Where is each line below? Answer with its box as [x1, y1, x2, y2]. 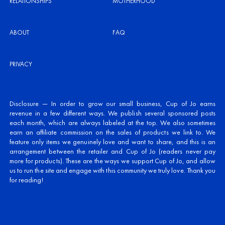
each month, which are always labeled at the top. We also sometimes [10, 118, 215, 128]
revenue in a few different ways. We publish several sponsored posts [10, 108, 215, 118]
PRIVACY [10, 60, 32, 69]
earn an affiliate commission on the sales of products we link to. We [10, 128, 215, 137]
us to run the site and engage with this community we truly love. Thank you [10, 166, 215, 175]
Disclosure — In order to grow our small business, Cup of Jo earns [10, 99, 215, 108]
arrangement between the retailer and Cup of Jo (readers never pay [10, 147, 215, 156]
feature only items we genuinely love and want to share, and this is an [10, 137, 215, 147]
